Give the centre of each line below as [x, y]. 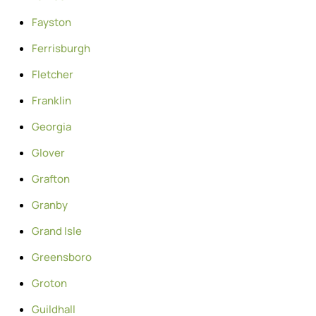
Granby [50, 205]
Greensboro [62, 257]
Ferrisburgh [61, 48]
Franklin [51, 100]
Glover [48, 152]
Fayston [51, 22]
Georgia [51, 126]
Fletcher [53, 74]
